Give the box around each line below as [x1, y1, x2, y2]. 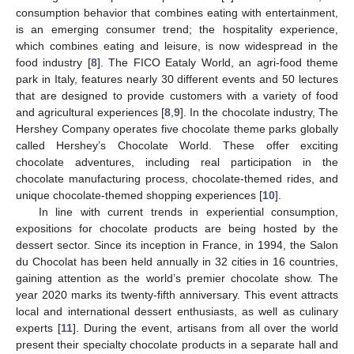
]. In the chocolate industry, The [179, 105, 338, 119]
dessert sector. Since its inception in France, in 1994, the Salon [16, 238, 338, 251]
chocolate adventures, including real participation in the [16, 155, 338, 168]
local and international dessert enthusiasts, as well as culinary [16, 304, 338, 318]
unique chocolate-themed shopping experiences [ [16, 188, 262, 201]
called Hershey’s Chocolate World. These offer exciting [16, 138, 338, 152]
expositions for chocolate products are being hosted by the [16, 221, 338, 235]
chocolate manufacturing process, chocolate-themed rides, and [16, 171, 338, 185]
